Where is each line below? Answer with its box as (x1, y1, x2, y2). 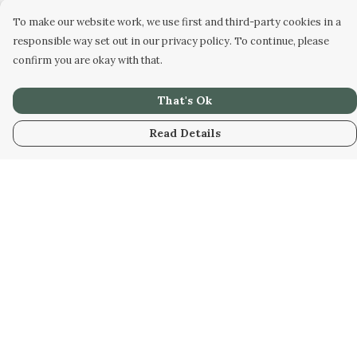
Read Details (149, 126, 221, 140)
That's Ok (158, 93, 212, 108)
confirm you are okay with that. (13, 53, 163, 67)
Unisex (13, 244, 54, 260)
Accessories (13, 269, 86, 285)
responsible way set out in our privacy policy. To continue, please (13, 34, 329, 48)
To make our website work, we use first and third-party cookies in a (13, 15, 341, 29)
